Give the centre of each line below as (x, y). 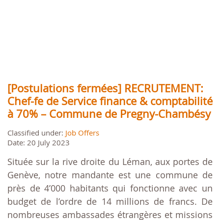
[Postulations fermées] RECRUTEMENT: (105, 88)
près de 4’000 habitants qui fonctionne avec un (110, 188)
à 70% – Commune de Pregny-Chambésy (109, 114)
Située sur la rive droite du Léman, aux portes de (110, 162)
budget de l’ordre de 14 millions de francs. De (110, 202)
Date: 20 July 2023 (39, 143)
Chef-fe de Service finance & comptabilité (110, 101)
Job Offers (82, 133)
